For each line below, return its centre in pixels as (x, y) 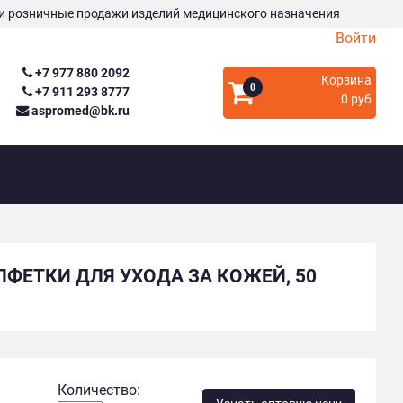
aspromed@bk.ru (80, 112)
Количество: (99, 390)
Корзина (346, 80)
